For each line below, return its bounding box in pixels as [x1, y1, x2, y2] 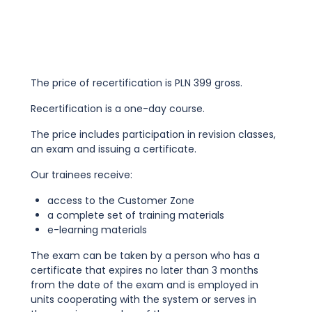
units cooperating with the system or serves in [31, 292, 256, 306]
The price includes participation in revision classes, [31, 127, 276, 141]
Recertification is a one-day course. [31, 102, 205, 116]
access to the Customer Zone [47, 194, 194, 208]
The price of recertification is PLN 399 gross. [31, 76, 242, 90]
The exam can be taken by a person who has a [31, 249, 260, 263]
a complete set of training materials [47, 208, 224, 222]
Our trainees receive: [31, 168, 132, 182]
